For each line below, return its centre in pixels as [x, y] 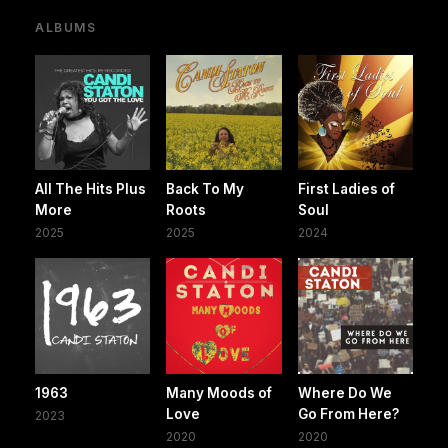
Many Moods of [219, 392]
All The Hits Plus [90, 189]
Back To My [205, 189]
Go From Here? [348, 413]
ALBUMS [66, 27]
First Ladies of [346, 189]
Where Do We [344, 392]
